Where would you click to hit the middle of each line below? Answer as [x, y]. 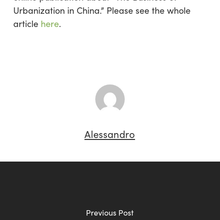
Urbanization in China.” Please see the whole [102, 10]
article [27, 24]
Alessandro [110, 134]
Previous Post [110, 212]
